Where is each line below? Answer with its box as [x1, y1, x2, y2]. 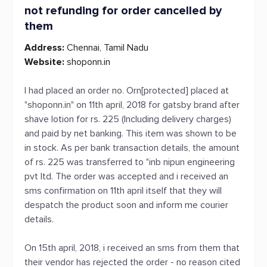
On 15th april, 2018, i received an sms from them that [24, 242, 240, 254]
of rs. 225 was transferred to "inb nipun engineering [24, 156, 235, 168]
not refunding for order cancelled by [24, 4, 222, 18]
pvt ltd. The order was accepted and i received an [24, 170, 228, 182]
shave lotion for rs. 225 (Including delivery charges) [24, 113, 231, 125]
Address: [24, 42, 64, 54]
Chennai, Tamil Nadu [64, 42, 148, 54]
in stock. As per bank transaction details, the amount [24, 142, 240, 154]
